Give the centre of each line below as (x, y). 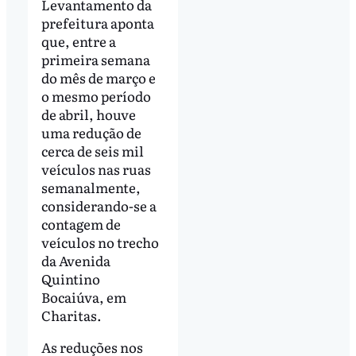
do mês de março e (98, 78)
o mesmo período (96, 96)
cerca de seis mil (92, 151)
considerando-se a (99, 206)
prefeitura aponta (97, 23)
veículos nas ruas (96, 169)
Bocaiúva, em (83, 297)
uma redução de (91, 133)
